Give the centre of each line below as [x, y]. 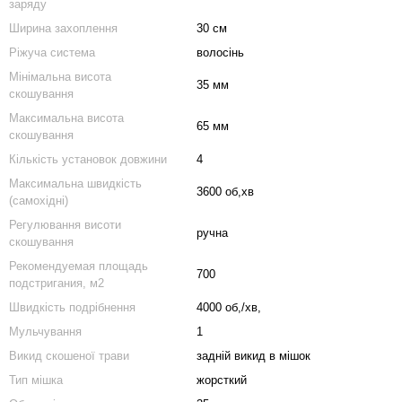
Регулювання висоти [65, 225]
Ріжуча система [52, 52]
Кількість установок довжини [88, 159]
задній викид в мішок [253, 356]
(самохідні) [39, 201]
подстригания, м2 [57, 283]
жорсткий [222, 380]
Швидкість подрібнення [72, 307]
